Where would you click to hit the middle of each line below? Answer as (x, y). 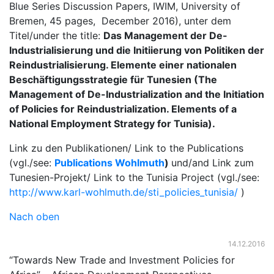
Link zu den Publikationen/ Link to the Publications (126, 148)
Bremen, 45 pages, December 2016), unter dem (120, 21)
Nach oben (34, 217)
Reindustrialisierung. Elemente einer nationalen (123, 65)
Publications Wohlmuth (109, 163)
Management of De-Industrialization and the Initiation (137, 94)
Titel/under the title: (56, 35)
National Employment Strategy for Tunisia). (112, 124)
